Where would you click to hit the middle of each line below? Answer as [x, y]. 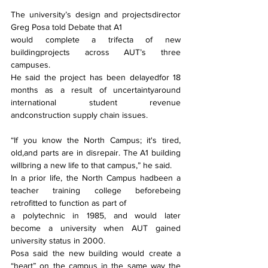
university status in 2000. [58, 241]
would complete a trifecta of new [96, 40]
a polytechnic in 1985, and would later [96, 216]
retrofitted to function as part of [68, 203]
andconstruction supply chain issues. [79, 115]
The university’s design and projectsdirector [96, 15]
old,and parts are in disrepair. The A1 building [96, 153]
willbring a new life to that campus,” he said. [91, 165]
